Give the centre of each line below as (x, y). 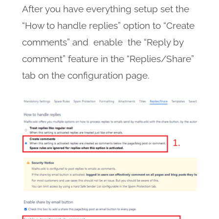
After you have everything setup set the (105, 9)
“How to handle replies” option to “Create (108, 26)
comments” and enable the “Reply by (102, 42)
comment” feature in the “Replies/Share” (108, 59)
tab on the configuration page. (86, 76)
